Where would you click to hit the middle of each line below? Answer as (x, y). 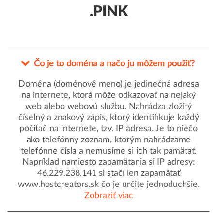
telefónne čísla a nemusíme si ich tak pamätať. (108, 151)
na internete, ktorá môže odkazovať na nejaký (108, 95)
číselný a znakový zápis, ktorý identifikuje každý (108, 118)
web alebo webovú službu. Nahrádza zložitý (108, 107)
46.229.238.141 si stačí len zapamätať (108, 173)
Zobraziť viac (108, 196)
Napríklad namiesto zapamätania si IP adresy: (108, 162)
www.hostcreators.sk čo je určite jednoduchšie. (108, 185)
